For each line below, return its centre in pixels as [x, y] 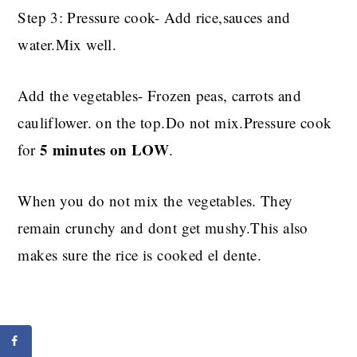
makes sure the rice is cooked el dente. [140, 255]
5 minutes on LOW [104, 150]
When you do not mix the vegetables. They [155, 201]
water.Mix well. [67, 45]
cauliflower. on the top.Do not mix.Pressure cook [175, 123]
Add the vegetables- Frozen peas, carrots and [160, 96]
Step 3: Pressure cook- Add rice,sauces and [154, 18]
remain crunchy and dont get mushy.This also [163, 228]
